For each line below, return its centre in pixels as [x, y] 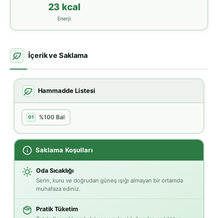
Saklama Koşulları [64, 150]
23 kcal [64, 7]
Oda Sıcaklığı [54, 171]
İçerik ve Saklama [58, 56]
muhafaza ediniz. [58, 189]
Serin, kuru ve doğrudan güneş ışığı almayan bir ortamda [109, 181]
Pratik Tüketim [57, 209]
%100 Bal [52, 117]
